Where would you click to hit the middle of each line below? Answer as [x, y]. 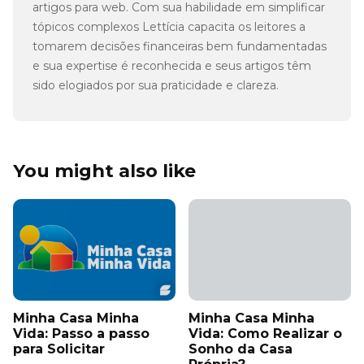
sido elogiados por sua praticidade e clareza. [156, 85]
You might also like [104, 170]
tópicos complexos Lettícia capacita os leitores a [169, 26]
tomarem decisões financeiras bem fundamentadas [180, 46]
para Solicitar [59, 349]
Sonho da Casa [240, 349]
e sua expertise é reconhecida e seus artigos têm [172, 65]
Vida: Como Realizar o [265, 333]
